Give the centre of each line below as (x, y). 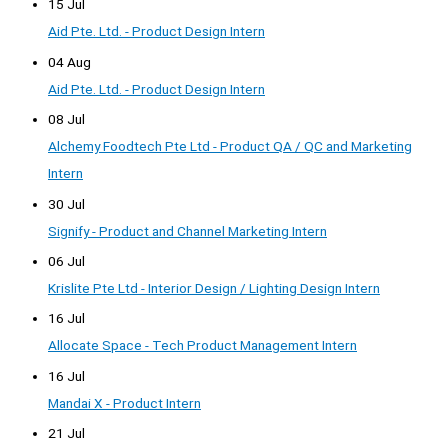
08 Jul (66, 119)
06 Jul (66, 261)
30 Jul (66, 203)
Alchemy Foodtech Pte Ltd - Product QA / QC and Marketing (230, 146)
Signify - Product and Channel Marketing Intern (187, 230)
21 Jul (66, 433)
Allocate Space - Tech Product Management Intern (202, 345)
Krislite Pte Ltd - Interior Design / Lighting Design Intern (214, 288)
